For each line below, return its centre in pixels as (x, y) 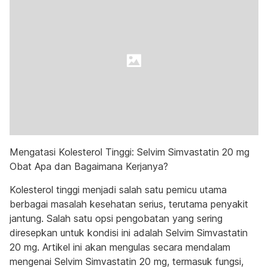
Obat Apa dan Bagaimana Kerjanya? (89, 166)
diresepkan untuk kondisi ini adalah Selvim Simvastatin (129, 233)
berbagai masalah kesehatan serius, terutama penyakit (129, 204)
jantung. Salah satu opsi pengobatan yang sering (116, 218)
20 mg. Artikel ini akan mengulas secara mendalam (120, 247)
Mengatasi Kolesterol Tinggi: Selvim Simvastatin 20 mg (130, 152)
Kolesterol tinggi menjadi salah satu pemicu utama (118, 190)
